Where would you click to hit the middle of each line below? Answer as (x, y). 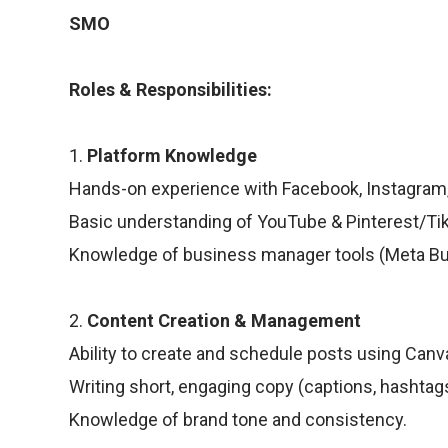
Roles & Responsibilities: (170, 90)
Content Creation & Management (223, 321)
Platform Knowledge (171, 156)
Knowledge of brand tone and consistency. (237, 420)
